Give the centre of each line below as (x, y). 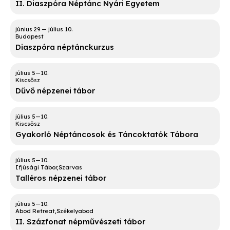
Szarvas (70, 168)
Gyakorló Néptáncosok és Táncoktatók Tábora (107, 135)
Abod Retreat (35, 211)
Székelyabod (75, 211)
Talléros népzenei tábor (61, 178)
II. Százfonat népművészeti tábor (80, 222)
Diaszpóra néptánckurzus (65, 47)
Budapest (30, 37)
